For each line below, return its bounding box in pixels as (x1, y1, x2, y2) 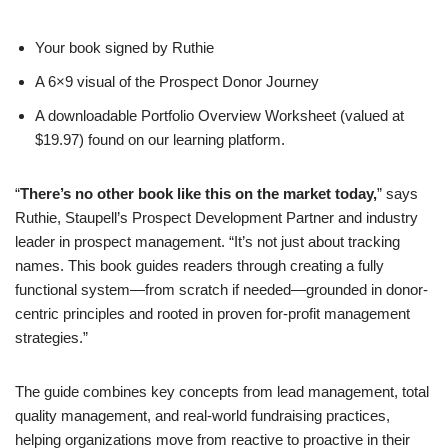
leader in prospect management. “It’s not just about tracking (15, 233, 400, 251)
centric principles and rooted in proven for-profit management (15, 305, 410, 323)
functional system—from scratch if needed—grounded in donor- (15, 281, 428, 299)
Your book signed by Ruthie (35, 39, 214, 57)
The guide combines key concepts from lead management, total (15, 383, 429, 401)
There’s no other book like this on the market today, (20, 185, 377, 203)
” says (377, 185, 418, 203)
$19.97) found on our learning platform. (35, 131, 285, 149)
